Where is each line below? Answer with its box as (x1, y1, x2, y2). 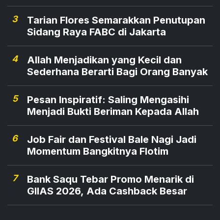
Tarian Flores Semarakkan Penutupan (27, 14, 205, 27)
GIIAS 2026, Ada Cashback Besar (27, 185, 187, 197)
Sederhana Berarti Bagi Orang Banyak (82, 66, 208, 78)
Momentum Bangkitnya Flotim (27, 145, 168, 158)
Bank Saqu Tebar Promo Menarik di (27, 173, 194, 186)
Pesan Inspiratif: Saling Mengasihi (27, 94, 189, 106)
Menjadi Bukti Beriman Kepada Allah (27, 106, 199, 118)
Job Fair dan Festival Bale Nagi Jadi (27, 134, 196, 146)
